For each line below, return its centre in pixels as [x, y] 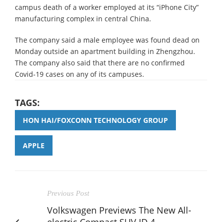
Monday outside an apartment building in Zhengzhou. [105, 51]
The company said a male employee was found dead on [107, 40]
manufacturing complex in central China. [83, 18]
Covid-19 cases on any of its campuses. [80, 74]
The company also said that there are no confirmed [100, 62]
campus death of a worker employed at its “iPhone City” [107, 7]
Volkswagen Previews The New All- [119, 210]
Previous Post [68, 193]
